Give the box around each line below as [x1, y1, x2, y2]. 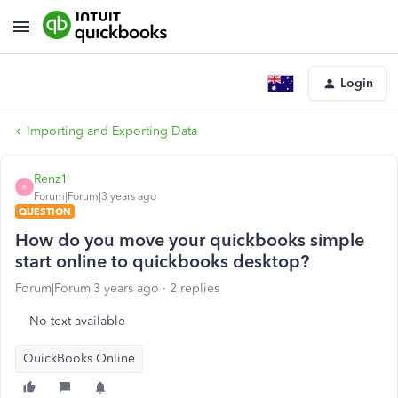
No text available [29, 314, 125, 329]
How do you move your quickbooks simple [15, 229, 364, 251]
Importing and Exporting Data [27, 123, 197, 139]
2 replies [170, 281, 219, 296]
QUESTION [19, 205, 71, 218]
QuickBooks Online [23, 351, 135, 366]
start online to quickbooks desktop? [15, 251, 309, 272]
